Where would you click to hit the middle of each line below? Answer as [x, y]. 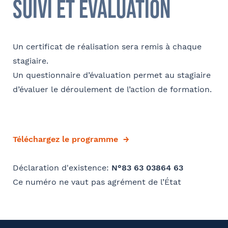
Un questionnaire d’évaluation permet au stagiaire [112, 75]
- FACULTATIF [82, 56]
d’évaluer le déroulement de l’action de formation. [112, 89]
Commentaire [38, 55]
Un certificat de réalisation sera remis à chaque [107, 46]
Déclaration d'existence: [62, 167]
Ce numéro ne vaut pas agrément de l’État [97, 182]
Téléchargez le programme [65, 139]
